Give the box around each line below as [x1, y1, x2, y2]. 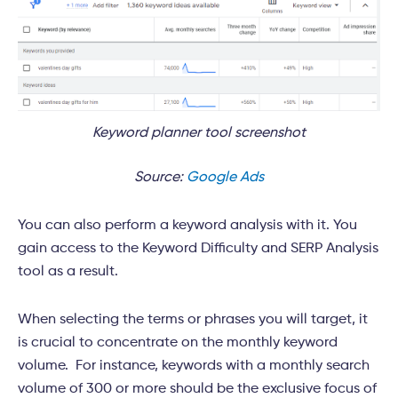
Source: [134, 171, 187, 186]
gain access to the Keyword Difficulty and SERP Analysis [18, 242, 378, 257]
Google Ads [187, 171, 264, 186]
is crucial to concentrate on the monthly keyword [18, 336, 338, 351]
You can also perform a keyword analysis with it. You [18, 219, 357, 234]
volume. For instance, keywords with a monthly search [18, 359, 370, 374]
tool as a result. [18, 265, 118, 280]
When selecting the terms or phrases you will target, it [18, 313, 368, 328]
